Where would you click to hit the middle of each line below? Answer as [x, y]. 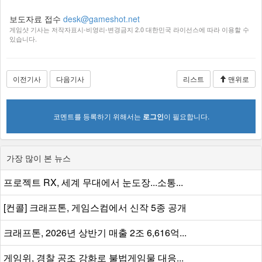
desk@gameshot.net [101, 18]
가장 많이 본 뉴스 [39, 158]
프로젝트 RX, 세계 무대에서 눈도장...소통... [93, 182]
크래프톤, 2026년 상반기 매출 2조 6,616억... [95, 232]
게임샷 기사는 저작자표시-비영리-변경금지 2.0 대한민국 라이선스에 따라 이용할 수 [129, 29]
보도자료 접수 [36, 18]
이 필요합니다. [186, 116]
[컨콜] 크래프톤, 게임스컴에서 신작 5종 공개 [95, 207]
